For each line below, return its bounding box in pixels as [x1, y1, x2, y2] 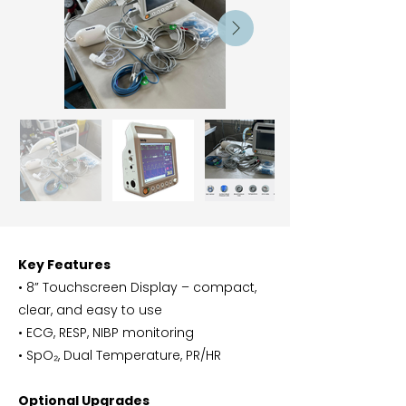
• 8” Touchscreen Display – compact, [18, 278, 256, 297]
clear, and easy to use [18, 301, 162, 320]
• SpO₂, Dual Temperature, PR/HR [18, 346, 221, 365]
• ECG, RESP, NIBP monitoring [18, 324, 194, 343]
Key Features [18, 256, 111, 275]
